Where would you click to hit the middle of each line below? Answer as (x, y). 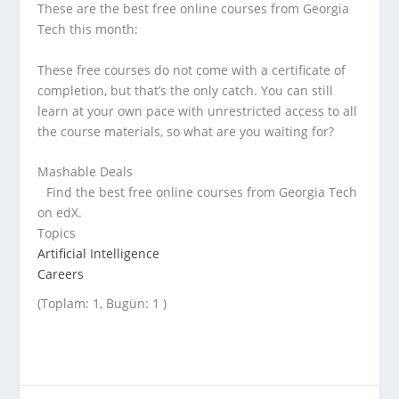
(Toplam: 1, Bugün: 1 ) (102, 303)
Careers (61, 273)
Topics (57, 232)
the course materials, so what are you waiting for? (186, 131)
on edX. (60, 212)
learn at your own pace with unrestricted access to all (198, 110)
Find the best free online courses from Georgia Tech (202, 191)
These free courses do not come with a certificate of (192, 69)
